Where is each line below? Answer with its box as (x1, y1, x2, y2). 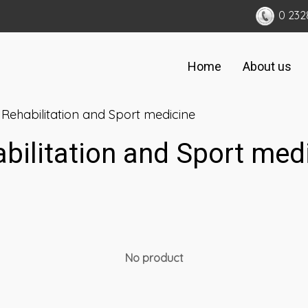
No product (124, 251, 184, 265)
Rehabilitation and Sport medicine (1, 107, 195, 123)
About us (242, 58, 291, 74)
